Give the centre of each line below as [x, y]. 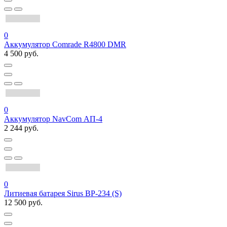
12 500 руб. [23, 203]
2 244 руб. [21, 128]
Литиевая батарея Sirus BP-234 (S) [63, 194]
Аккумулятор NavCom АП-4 [53, 119]
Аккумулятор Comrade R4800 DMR [65, 45]
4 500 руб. [21, 54]
